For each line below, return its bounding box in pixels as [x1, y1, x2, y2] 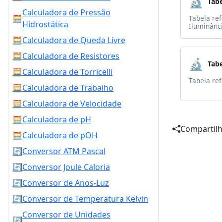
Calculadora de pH [22, 114, 91, 125]
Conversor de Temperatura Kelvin [22, 193, 148, 204]
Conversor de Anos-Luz [22, 177, 109, 188]
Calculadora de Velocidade [22, 98, 121, 109]
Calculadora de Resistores [22, 51, 119, 61]
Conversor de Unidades [22, 209, 111, 220]
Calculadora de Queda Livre [22, 35, 125, 46]
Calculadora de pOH [22, 130, 98, 141]
